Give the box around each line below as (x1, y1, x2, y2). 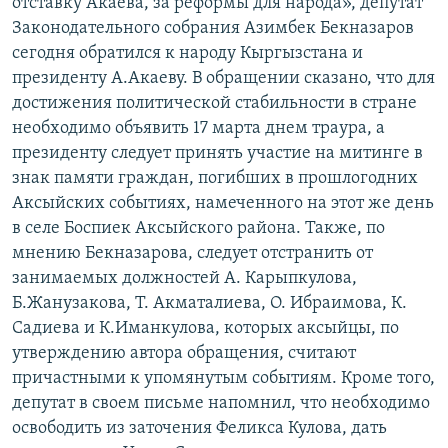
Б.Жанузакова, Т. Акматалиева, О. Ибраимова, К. (12, 293, 407, 313)
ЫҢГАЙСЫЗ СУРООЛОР (36, 83, 166, 98)
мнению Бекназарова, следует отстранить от (12, 243, 373, 263)
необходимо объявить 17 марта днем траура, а (12, 118, 385, 138)
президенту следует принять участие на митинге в (12, 143, 423, 163)
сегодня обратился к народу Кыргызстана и (12, 43, 363, 63)
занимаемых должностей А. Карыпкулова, (12, 268, 357, 288)
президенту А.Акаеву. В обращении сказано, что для (12, 68, 435, 88)
